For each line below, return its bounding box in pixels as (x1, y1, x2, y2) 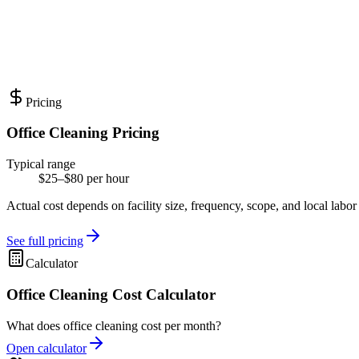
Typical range (6, 157, 75, 171)
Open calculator (6, 341, 87, 355)
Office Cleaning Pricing (6, 124, 159, 142)
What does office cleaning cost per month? (6, 318, 221, 333)
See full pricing (6, 234, 83, 248)
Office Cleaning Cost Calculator (6, 285, 216, 303)
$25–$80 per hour (38, 171, 129, 186)
